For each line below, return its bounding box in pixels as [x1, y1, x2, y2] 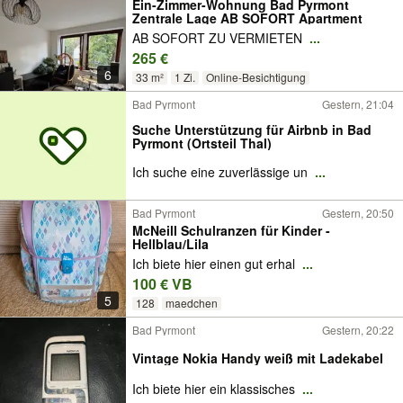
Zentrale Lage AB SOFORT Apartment [132, 9, 363, 27]
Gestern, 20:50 [322, 205, 394, 220]
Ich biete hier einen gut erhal [132, 255, 299, 273]
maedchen [165, 295, 218, 311]
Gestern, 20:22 [322, 322, 394, 337]
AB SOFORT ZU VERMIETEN [132, 29, 306, 48]
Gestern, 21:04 [322, 96, 394, 112]
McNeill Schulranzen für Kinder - [132, 221, 330, 239]
